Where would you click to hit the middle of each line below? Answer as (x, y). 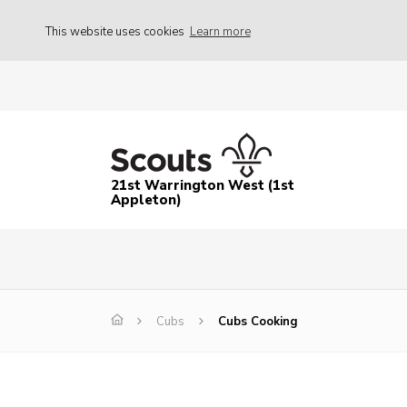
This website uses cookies (116, 31)
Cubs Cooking (258, 322)
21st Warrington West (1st (203, 186)
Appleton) (146, 200)
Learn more (220, 31)
